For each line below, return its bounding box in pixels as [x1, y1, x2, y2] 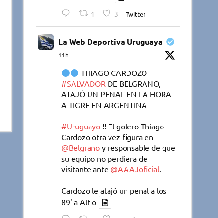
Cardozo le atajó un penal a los [61, 185, 167, 196]
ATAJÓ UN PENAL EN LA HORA [61, 89, 172, 99]
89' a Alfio [61, 197, 97, 207]
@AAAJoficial [110, 164, 160, 174]
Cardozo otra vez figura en [61, 132, 154, 142]
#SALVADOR [61, 78, 106, 89]
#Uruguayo [61, 121, 101, 131]
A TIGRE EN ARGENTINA [61, 100, 147, 110]
